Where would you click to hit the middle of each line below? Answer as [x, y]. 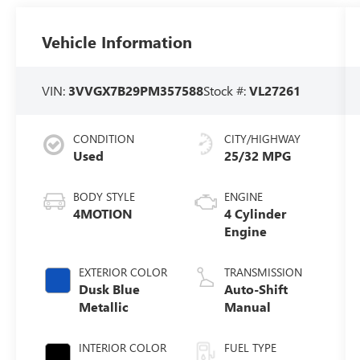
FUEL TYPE [250, 348]
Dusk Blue [110, 289]
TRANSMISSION [263, 272]
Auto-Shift [256, 289]
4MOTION [103, 214]
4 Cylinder [255, 214]
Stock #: [227, 90]
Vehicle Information [117, 41]
